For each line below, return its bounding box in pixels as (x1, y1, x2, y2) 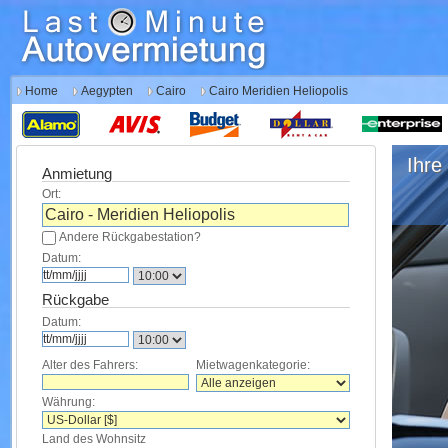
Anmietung (42, 166, 112, 182)
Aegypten (81, 84, 133, 98)
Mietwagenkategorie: (196, 358, 310, 372)
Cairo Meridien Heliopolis (209, 84, 348, 98)
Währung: (42, 395, 95, 409)
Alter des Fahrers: (42, 358, 138, 372)
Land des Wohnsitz (42, 432, 146, 446)
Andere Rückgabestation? (59, 230, 201, 244)
